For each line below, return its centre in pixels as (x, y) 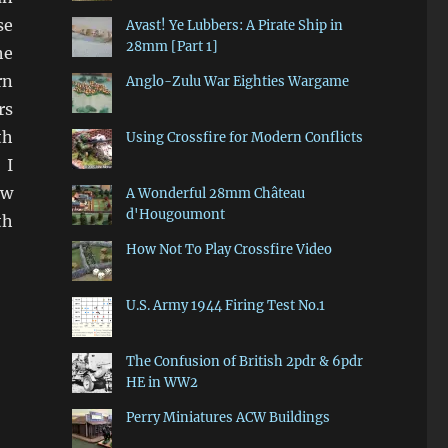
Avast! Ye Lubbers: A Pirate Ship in (234, 26)
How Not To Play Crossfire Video (228, 250)
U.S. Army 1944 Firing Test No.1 (225, 306)
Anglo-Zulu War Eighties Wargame (237, 82)
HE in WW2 (161, 383)
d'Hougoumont (175, 215)
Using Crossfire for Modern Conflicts (244, 138)
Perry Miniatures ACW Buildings (227, 418)
